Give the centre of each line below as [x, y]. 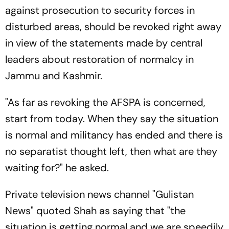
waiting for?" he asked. [57, 167]
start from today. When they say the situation [112, 118]
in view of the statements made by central [104, 43]
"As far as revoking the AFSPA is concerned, [105, 102]
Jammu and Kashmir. [54, 75]
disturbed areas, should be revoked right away [113, 26]
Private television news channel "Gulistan [99, 194]
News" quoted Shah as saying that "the [95, 210]
